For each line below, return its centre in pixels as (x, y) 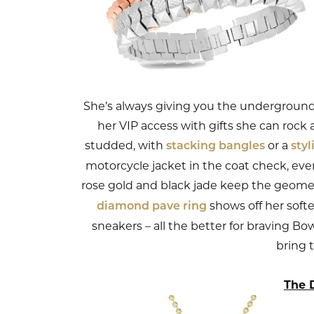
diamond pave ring (152, 206)
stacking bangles (215, 146)
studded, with (125, 145)
